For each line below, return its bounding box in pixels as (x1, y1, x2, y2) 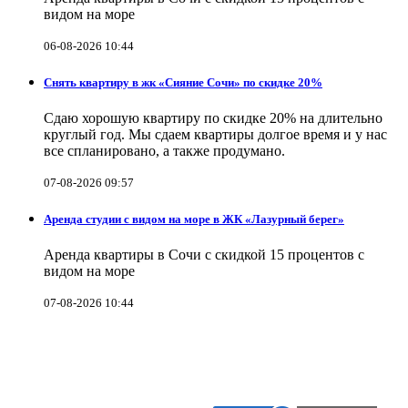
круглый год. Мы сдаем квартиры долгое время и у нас (44, 126, 387, 142)
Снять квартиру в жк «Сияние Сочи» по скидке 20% (44, 75, 322, 89)
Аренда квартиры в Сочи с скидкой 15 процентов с (44, 247, 364, 263)
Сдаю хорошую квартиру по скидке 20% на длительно (44, 109, 382, 126)
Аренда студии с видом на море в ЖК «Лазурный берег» (44, 212, 344, 227)
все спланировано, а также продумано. (44, 142, 285, 158)
